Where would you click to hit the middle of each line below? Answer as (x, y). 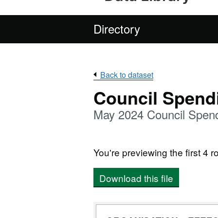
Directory (117, 28)
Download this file (136, 178)
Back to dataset (127, 75)
